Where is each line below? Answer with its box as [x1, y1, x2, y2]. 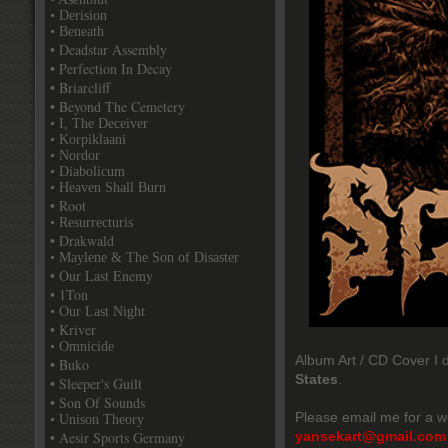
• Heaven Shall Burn [50, 180, 166, 195]
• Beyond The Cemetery [50, 97, 185, 116]
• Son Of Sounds [50, 393, 145, 412]
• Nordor [50, 148, 100, 163]
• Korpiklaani [50, 132, 126, 147]
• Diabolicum [50, 164, 125, 179]
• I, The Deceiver [50, 116, 148, 131]
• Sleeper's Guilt [50, 374, 142, 393]
